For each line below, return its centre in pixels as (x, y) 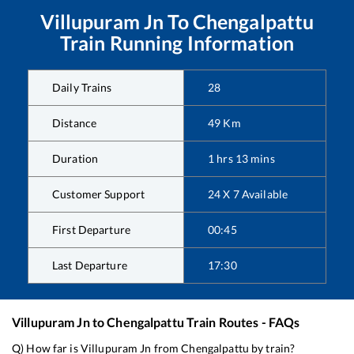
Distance (75, 123)
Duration (75, 159)
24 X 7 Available (248, 194)
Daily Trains (82, 88)
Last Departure (90, 265)
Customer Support (99, 194)
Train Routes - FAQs (242, 322)
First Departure (91, 230)
